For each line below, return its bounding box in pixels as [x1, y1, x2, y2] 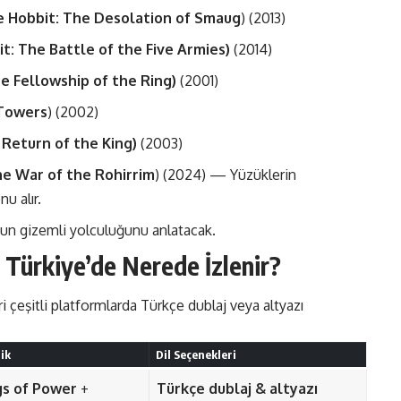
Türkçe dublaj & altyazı [157, 380, 318, 398]
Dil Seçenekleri [155, 347, 236, 363]
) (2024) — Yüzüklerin [155, 165, 296, 183]
